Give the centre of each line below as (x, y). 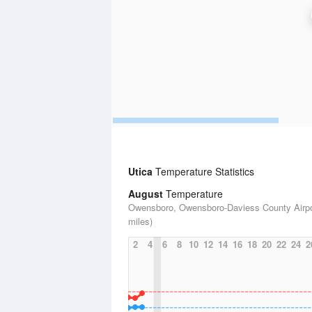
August (146, 194)
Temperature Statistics (203, 171)
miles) (140, 221)
